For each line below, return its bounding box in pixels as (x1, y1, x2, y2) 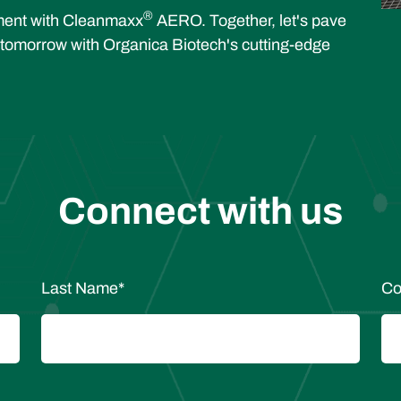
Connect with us (58, 190, 343, 232)
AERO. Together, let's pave (153, 11, 346, 30)
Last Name (41, 278, 118, 297)
